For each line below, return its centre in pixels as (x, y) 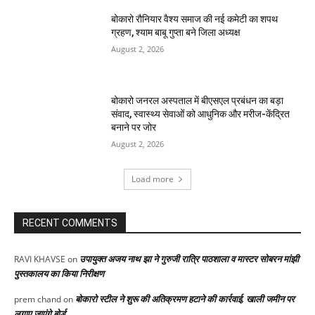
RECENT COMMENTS (70, 223)
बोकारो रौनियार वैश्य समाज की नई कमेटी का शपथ (195, 19)
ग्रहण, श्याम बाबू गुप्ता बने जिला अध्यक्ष (176, 33)
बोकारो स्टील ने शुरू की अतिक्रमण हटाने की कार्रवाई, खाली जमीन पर (185, 298)
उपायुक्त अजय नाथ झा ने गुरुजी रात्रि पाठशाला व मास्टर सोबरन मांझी (189, 258)
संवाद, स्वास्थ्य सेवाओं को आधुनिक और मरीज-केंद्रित (201, 114)
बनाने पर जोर (134, 127)
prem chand (38, 299)
